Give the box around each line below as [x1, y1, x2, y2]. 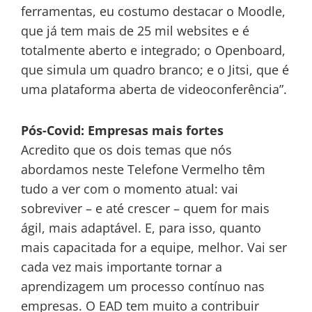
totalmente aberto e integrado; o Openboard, [21, 41, 286, 58]
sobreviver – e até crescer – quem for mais [21, 200, 270, 217]
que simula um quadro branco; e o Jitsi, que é [21, 61, 289, 78]
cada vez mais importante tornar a [21, 258, 222, 275]
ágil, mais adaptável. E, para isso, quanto [21, 219, 261, 236]
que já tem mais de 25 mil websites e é [21, 22, 249, 39]
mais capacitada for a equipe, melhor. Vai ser [21, 239, 287, 256]
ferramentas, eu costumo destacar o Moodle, [21, 2, 286, 19]
